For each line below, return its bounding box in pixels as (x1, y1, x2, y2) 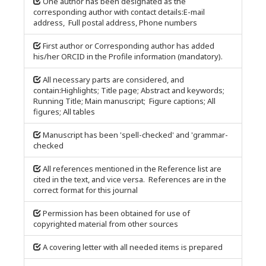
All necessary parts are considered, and (43, 74, 184, 85)
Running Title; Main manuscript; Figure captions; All (33, 96, 216, 106)
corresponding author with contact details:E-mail (33, 7, 205, 17)
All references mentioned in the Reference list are (43, 163, 221, 174)
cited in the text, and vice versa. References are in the (33, 174, 226, 185)
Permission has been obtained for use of (43, 208, 190, 218)
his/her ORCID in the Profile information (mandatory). (33, 51, 223, 62)
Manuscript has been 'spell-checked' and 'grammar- (43, 129, 228, 140)
